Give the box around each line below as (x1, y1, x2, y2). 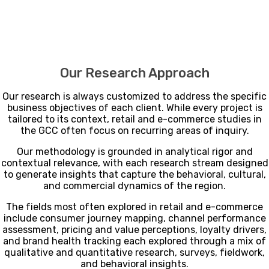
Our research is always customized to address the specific (2, 91, 267, 103)
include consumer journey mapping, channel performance (3, 213, 266, 225)
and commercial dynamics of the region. (43, 180, 226, 192)
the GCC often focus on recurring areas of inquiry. (20, 125, 249, 137)
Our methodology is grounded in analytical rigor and (16, 146, 253, 158)
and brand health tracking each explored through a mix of (3, 235, 266, 247)
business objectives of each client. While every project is (7, 102, 262, 114)
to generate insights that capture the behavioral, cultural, (3, 169, 266, 181)
